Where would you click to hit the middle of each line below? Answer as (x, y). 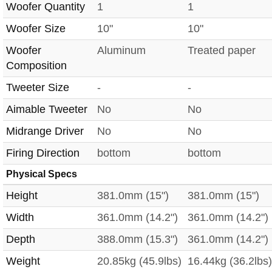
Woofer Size (36, 28)
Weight (23, 261)
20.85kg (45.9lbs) (139, 261)
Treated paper (222, 50)
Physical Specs (42, 174)
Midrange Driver (45, 131)
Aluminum (121, 50)
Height (22, 195)
